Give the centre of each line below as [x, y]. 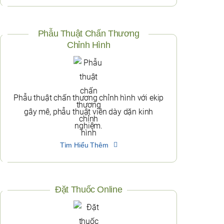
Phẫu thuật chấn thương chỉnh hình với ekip [89, 98]
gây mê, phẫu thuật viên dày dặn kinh [89, 112]
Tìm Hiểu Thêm [84, 145]
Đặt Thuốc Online [89, 190]
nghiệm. [89, 126]
